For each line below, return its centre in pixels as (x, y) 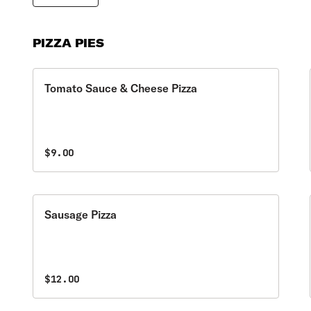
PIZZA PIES (69, 43)
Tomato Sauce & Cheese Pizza (121, 88)
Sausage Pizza (81, 215)
